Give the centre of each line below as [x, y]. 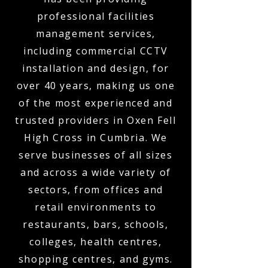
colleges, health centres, [96, 242]
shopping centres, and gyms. [96, 259]
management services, [95, 33]
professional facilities [96, 16]
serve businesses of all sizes [96, 155]
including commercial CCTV [95, 51]
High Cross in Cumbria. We [95, 138]
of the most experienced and [96, 103]
